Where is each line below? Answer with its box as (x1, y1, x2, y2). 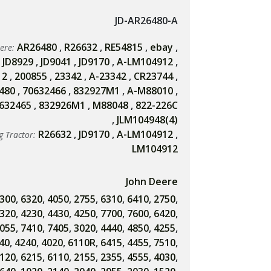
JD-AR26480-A (115, 14, 178, 27)
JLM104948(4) (117, 113, 178, 126)
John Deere (126, 175, 178, 188)
